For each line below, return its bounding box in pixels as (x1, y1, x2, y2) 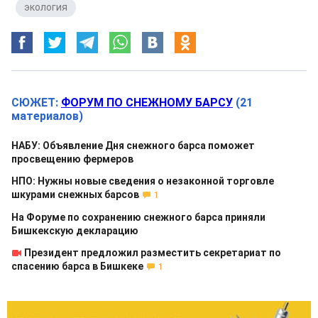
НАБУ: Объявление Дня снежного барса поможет (11, 140, 255, 151)
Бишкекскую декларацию (11, 225, 138, 236)
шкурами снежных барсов (11, 189, 139, 200)
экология (24, 1, 67, 13)
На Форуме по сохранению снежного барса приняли (11, 212, 265, 223)
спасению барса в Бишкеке (11, 261, 143, 272)
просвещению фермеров (11, 153, 133, 165)
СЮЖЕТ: (11, 96, 61, 109)
